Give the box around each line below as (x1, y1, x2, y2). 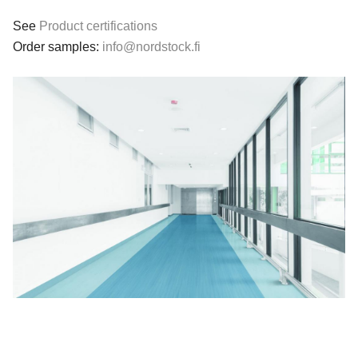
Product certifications (39, 19, 157, 33)
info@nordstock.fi (102, 40, 201, 54)
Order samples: (13, 40, 102, 54)
